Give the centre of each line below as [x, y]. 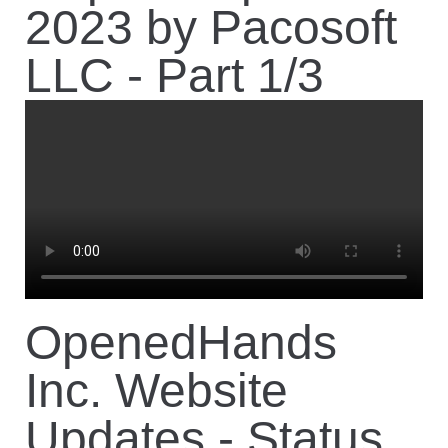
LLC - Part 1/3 [174, 75]
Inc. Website [156, 390]
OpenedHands [181, 342]
